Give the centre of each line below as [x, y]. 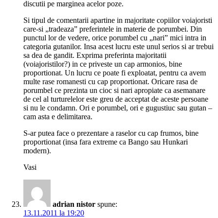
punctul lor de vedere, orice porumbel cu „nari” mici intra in [115, 38]
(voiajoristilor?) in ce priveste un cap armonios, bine [103, 64]
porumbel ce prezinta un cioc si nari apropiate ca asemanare [114, 91]
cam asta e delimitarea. [58, 117]
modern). [37, 151]
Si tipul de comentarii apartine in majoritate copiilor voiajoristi [118, 20]
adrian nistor [74, 204]
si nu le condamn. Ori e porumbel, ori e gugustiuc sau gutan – [118, 108]
